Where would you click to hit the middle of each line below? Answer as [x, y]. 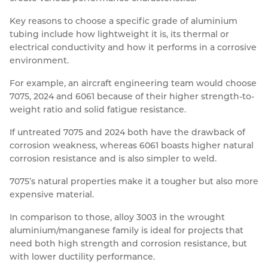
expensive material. [52, 195]
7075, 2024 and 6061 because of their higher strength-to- [132, 97]
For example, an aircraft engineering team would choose [133, 83]
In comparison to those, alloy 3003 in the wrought [117, 217]
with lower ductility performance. [82, 257]
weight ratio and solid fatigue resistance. [98, 110]
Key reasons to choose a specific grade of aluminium [124, 21]
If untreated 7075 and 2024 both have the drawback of [127, 133]
